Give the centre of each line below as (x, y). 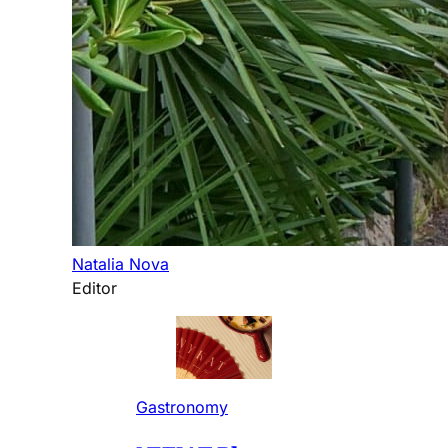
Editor (94, 288)
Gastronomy (182, 407)
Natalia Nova (120, 264)
